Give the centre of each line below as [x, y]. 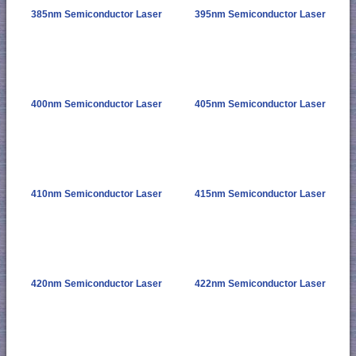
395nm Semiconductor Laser [260, 15]
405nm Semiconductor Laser [260, 104]
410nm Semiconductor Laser [96, 194]
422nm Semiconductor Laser [260, 284]
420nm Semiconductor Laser [96, 284]
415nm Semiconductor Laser [260, 194]
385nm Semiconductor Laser [96, 15]
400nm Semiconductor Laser [96, 104]
